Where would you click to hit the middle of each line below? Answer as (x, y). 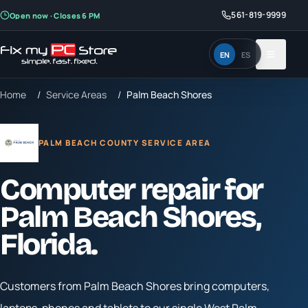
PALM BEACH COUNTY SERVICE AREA (125, 143)
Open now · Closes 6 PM (55, 15)
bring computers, (225, 286)
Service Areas (76, 95)
